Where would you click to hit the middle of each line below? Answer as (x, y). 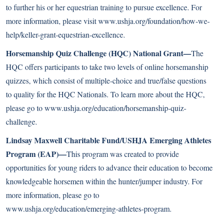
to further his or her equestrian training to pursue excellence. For (104, 7)
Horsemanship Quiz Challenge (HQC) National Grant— (99, 53)
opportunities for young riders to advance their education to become (109, 167)
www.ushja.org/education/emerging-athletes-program (88, 208)
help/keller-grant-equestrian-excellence (65, 34)
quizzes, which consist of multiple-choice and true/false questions (106, 80)
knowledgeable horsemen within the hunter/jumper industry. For (104, 181)
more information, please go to (53, 195)
